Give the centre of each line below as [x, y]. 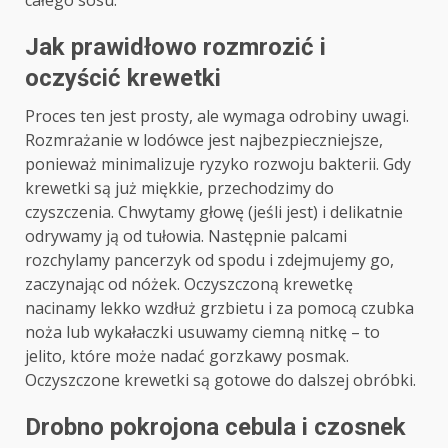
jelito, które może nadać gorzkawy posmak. [187, 356]
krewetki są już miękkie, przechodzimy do [179, 188]
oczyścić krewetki [123, 78]
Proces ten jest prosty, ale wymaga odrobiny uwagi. [217, 116]
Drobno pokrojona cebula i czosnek [215, 427]
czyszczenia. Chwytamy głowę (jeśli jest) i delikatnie [214, 212]
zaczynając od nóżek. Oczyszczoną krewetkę [189, 284]
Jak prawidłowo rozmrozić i [175, 47]
